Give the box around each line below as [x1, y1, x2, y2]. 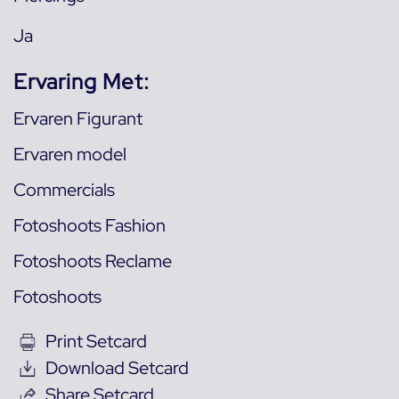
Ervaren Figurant [13, 106, 142, 130]
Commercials [13, 177, 115, 201]
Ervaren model [13, 142, 126, 166]
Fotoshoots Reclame [13, 248, 172, 273]
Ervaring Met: [13, 67, 150, 95]
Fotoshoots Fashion [13, 213, 166, 237]
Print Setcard [45, 329, 147, 353]
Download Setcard [45, 355, 189, 379]
